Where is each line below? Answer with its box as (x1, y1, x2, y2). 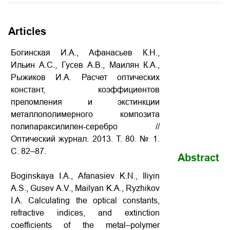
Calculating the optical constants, (28, 196, 160, 205)
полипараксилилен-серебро (11, 122, 156, 131)
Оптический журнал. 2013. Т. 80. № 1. (11, 135, 160, 143)
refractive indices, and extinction (11, 208, 160, 217)
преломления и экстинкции (11, 98, 160, 106)
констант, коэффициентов (11, 85, 160, 94)
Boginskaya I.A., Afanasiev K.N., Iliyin (11, 171, 160, 180)
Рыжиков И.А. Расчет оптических (11, 73, 160, 82)
